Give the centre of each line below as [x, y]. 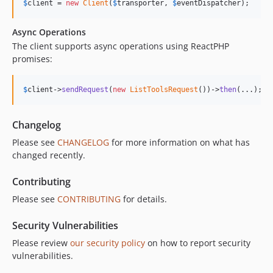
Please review [41, 243]
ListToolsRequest [164, 90]
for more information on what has [179, 142]
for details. [144, 199]
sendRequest [85, 90]
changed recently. [49, 155]
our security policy [108, 243]
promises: [32, 59]
